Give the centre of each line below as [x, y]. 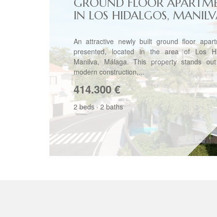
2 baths [112, 107]
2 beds [84, 107]
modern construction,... [109, 72]
